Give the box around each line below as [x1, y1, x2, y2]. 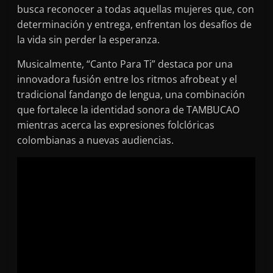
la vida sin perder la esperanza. [17, 32, 160, 46]
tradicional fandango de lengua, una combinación [17, 87, 246, 101]
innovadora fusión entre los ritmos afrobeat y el [17, 72, 238, 86]
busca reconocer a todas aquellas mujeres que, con [17, 2, 255, 16]
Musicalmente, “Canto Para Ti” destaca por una [17, 57, 233, 71]
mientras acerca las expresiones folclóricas [17, 118, 215, 132]
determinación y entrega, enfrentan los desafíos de [17, 17, 252, 31]
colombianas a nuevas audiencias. [17, 133, 174, 147]
